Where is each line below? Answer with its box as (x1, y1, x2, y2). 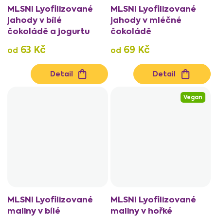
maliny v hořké (110, 204, 172, 217)
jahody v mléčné (110, 14, 182, 26)
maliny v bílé (7, 204, 60, 217)
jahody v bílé (7, 14, 62, 26)
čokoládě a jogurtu (7, 25, 90, 37)
